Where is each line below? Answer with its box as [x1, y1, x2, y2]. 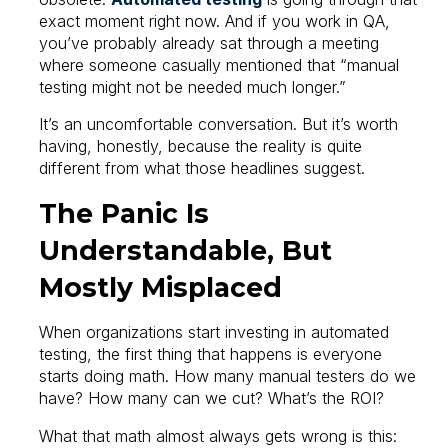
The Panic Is [39, 196, 210, 230]
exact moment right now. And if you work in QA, [39, 10, 391, 31]
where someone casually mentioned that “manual [39, 54, 400, 75]
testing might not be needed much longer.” [39, 76, 347, 97]
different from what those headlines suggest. [39, 158, 366, 179]
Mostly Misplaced [39, 270, 283, 304]
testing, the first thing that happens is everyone [39, 344, 383, 365]
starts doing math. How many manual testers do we [39, 366, 417, 387]
